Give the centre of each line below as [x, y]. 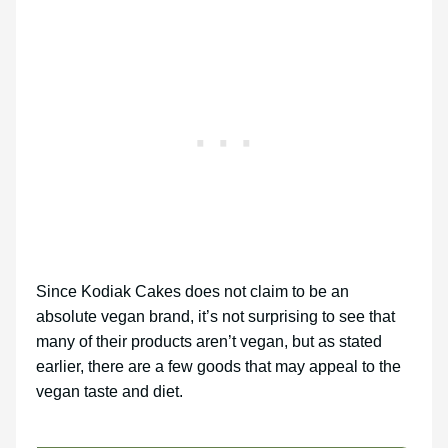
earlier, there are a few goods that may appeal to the [218, 367]
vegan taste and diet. [111, 392]
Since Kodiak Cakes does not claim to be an [192, 292]
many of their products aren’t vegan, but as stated [209, 342]
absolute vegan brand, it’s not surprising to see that [215, 317]
